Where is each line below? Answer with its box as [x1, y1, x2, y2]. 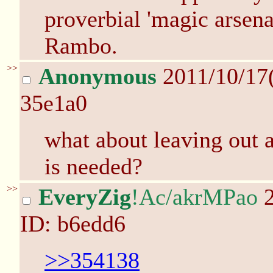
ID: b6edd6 [20, 211, 126, 236]
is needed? [44, 154, 143, 179]
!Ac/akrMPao [131, 184, 258, 210]
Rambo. [44, 33, 118, 58]
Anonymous [38, 63, 157, 89]
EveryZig [38, 184, 131, 210]
